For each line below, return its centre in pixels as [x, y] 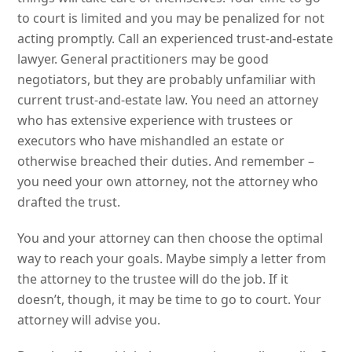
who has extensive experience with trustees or [156, 120]
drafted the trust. [69, 202]
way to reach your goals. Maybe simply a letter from [172, 258]
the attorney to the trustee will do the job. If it [153, 279]
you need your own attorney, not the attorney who [168, 181]
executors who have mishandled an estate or [151, 140]
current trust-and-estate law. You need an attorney [168, 99]
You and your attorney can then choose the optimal [170, 238]
